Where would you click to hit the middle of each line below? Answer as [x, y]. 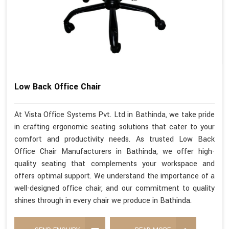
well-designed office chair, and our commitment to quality [114, 189]
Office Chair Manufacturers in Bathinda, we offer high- [114, 152]
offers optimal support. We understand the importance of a [114, 176]
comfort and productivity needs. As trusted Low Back [114, 140]
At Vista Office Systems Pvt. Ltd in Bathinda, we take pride [114, 115]
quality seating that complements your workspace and [114, 164]
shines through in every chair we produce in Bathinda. [103, 201]
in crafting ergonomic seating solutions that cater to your [114, 127]
